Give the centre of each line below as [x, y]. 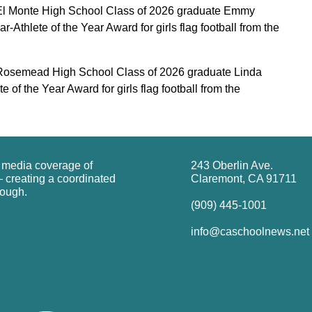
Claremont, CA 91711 [244, 178]
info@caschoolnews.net [250, 231]
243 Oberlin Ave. [232, 165]
